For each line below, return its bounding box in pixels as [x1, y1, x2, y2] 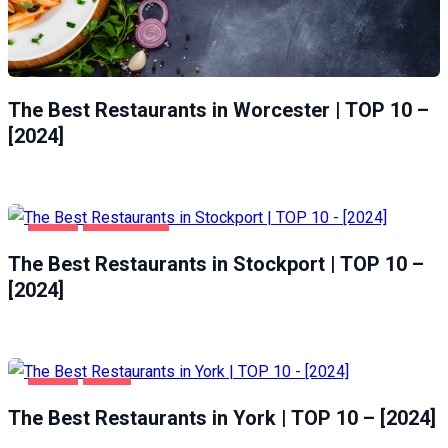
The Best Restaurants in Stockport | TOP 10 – [8, 251, 424, 276]
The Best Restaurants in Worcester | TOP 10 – [8, 97, 429, 122]
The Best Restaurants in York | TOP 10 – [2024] [8, 405, 436, 430]
